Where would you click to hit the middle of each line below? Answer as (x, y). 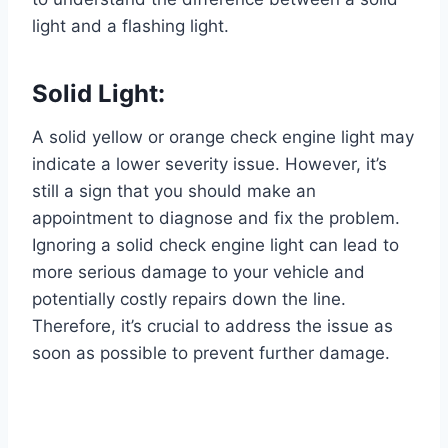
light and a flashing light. (130, 26)
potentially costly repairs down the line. (189, 299)
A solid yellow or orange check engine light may (223, 137)
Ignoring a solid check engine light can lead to (215, 245)
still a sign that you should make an (174, 191)
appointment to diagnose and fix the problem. (216, 218)
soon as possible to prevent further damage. (211, 353)
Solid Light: (98, 94)
